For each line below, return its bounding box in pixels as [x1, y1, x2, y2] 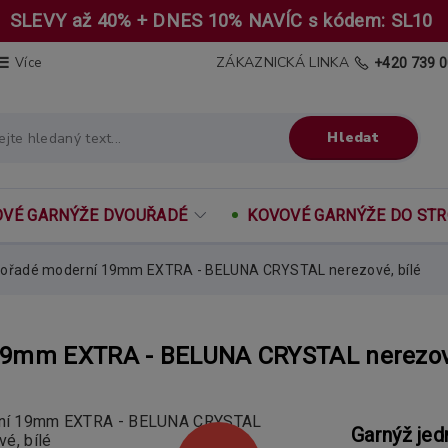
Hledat [327, 127, 380, 147]
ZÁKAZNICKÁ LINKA [216, 53, 349, 72]
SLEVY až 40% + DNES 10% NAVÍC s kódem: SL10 [9, 10, 439, 31]
